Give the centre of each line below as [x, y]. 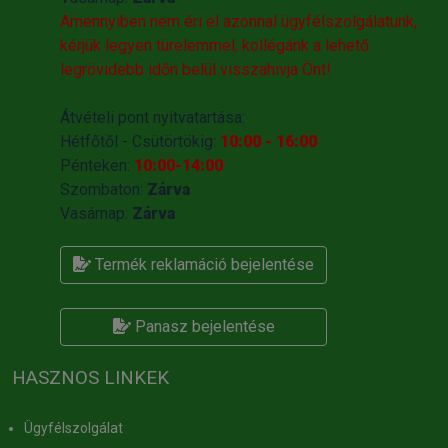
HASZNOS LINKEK [90, 378]
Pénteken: [97, 166]
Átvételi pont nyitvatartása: [159, 118]
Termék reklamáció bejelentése [202, 265]
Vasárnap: [96, 214]
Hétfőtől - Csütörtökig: [140, 142]
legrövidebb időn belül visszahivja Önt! [197, 70]
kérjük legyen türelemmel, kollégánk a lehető [214, 46]
